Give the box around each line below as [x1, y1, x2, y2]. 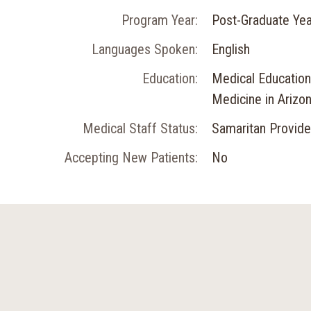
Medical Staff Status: [83, 120, 198, 137]
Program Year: [121, 12, 198, 28]
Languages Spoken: [92, 41, 198, 58]
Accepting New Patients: [65, 149, 198, 166]
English [212, 41, 250, 58]
